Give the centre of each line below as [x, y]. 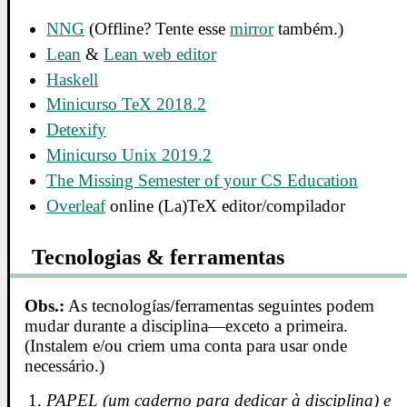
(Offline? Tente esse [158, 29]
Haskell [73, 79]
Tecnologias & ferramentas [159, 257]
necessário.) [65, 366]
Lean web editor [160, 54]
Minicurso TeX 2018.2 [127, 104]
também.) [309, 29]
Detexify [77, 130]
